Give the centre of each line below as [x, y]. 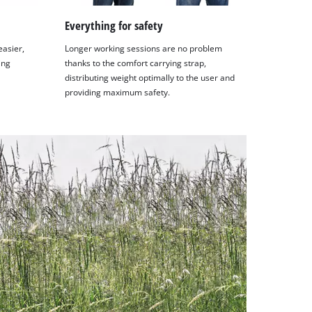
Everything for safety [114, 25]
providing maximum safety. [118, 93]
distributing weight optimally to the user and [150, 78]
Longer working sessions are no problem [144, 49]
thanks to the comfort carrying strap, [136, 63]
